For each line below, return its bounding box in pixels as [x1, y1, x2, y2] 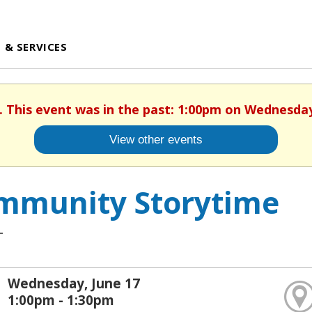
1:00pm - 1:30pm [8, 290, 115, 309]
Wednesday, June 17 [8, 274, 141, 292]
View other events [109, 132, 203, 147]
